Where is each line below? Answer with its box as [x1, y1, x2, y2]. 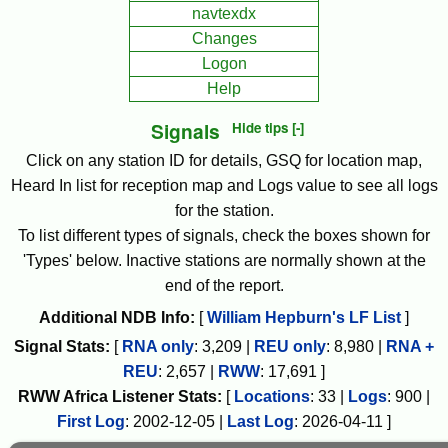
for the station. [174, 202, 274, 220]
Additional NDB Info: [39, 309, 195, 327]
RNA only [122, 338, 194, 356]
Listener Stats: [108, 388, 222, 406]
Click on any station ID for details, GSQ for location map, [26, 152, 422, 170]
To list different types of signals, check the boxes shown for [18, 227, 430, 245]
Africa [63, 388, 108, 406]
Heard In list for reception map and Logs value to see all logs [10, 177, 438, 195]
